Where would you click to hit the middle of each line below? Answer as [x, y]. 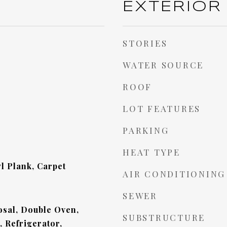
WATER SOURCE [163, 65]
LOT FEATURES [162, 108]
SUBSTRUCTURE [164, 217]
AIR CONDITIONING [174, 174]
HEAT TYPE [152, 152]
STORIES [145, 43]
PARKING [146, 130]
